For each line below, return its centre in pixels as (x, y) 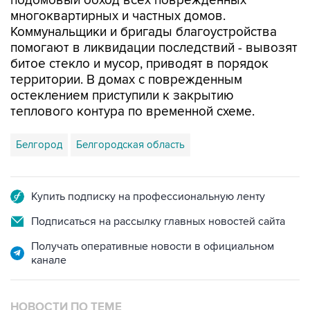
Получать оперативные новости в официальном (153, 217)
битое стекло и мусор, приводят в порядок (139, 35)
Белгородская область (130, 116)
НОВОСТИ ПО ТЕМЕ (66, 278)
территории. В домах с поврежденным (126, 51)
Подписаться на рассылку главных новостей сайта (158, 192)
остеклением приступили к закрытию (122, 67)
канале (49, 231)
